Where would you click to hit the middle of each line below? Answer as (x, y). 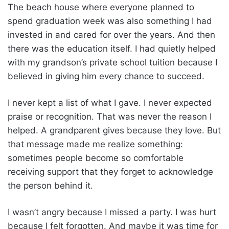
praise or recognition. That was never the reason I (110, 116)
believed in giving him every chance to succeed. (106, 76)
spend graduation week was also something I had (110, 21)
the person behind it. (50, 185)
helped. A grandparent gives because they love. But (114, 130)
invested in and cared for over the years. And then (111, 35)
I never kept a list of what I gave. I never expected (110, 102)
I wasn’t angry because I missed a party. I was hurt (112, 212)
